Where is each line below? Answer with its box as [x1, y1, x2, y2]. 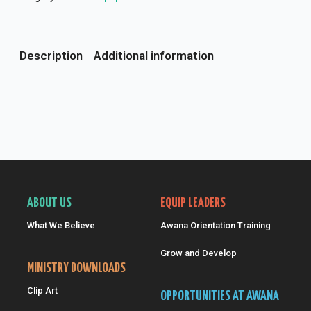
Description [19, 49, 83, 62]
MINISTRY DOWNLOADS [26, 262, 126, 275]
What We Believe [26, 220, 95, 230]
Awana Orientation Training [160, 220, 271, 230]
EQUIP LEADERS [160, 196, 226, 210]
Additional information [94, 49, 214, 62]
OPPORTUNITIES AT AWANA [160, 289, 279, 303]
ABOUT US [26, 196, 72, 210]
